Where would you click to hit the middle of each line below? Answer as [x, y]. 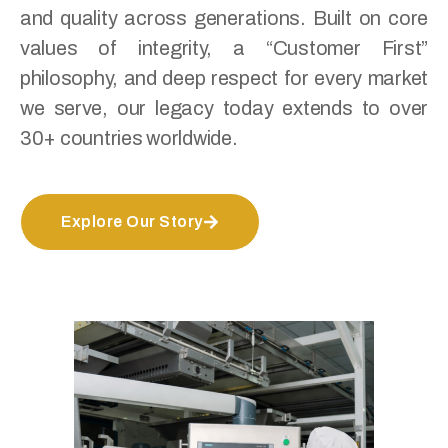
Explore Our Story [132, 222]
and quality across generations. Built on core [224, 18]
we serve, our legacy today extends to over [224, 108]
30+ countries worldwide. [129, 138]
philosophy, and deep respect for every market [224, 78]
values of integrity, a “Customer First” [224, 48]
